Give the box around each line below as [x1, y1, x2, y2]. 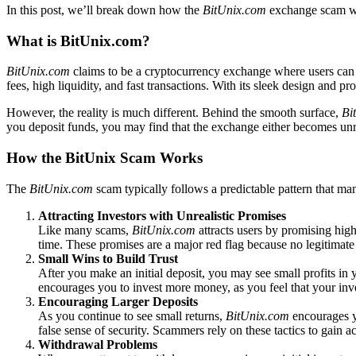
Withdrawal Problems [38, 337, 157, 351]
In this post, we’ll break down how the [6, 2, 203, 17]
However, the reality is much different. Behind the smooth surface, [6, 106, 342, 120]
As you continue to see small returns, [38, 308, 226, 323]
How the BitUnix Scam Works [6, 149, 203, 167]
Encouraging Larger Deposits [38, 294, 198, 308]
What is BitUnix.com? [6, 32, 150, 49]
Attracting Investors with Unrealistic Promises [38, 208, 286, 222]
